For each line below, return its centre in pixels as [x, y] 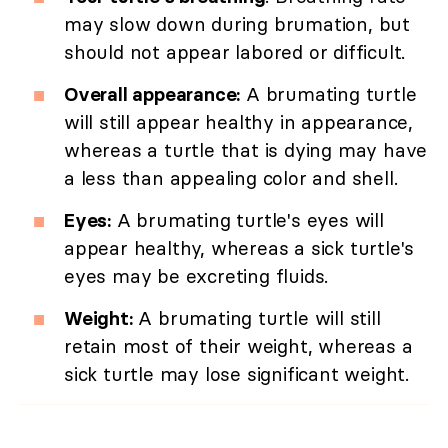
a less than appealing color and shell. [231, 178]
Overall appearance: [152, 94]
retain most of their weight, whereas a [238, 346]
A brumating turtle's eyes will [247, 220]
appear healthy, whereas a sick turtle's [239, 248]
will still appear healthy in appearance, [238, 122]
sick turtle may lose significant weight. [236, 374]
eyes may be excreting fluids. [196, 276]
